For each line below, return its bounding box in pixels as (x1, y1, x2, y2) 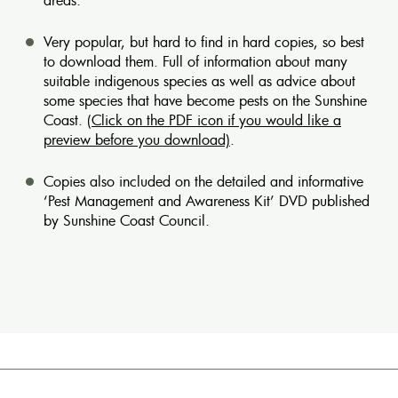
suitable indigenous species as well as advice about (44, 70, 355, 91)
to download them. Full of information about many (44, 51, 347, 71)
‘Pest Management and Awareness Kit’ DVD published (44, 190, 370, 211)
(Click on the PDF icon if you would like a (87, 109, 341, 130)
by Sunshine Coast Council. (44, 210, 210, 230)
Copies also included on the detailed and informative (44, 171, 363, 191)
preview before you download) (44, 129, 230, 149)
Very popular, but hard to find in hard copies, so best (44, 31, 364, 52)
